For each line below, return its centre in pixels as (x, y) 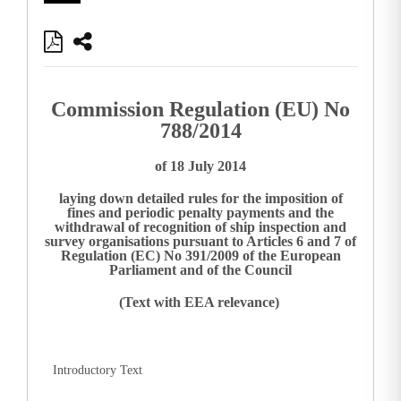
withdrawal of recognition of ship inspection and (200, 227)
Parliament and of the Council (200, 270)
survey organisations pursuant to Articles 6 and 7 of (200, 242)
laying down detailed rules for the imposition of (200, 199)
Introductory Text (97, 371)
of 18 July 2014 (200, 166)
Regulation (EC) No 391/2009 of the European (200, 256)
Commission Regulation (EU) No (200, 110)
